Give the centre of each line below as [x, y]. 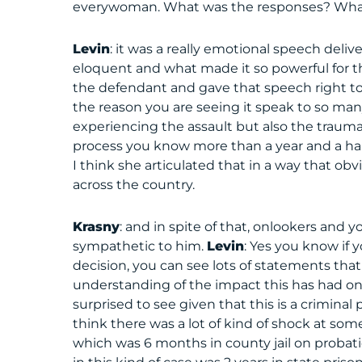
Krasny [97, 227]
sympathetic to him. [140, 246]
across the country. [134, 185]
